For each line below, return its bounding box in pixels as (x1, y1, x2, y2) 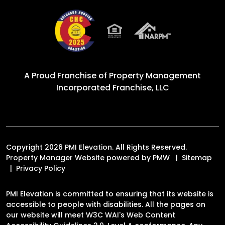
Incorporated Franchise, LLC (56, 81, 169, 93)
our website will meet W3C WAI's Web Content (6, 209, 175, 220)
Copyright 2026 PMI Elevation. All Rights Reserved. (6, 142, 187, 152)
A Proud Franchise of (24, 69, 109, 81)
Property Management (109, 69, 201, 81)
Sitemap (182, 152, 212, 163)
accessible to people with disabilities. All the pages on (6, 199, 205, 209)
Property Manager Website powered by (6, 152, 153, 163)
